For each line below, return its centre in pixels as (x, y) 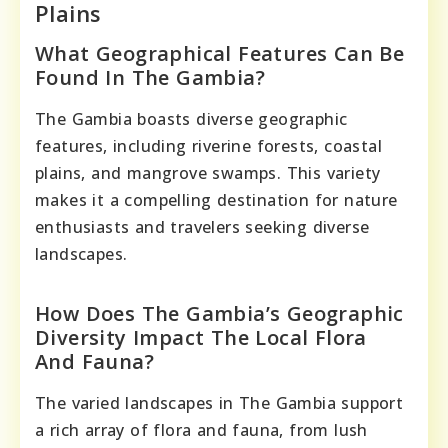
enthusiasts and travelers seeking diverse (202, 227)
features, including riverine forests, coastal (208, 146)
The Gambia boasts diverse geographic (191, 119)
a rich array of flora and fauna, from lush (201, 430)
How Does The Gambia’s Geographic (219, 314)
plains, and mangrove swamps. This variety (208, 173)
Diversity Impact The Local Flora (201, 338)
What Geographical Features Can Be (220, 54)
